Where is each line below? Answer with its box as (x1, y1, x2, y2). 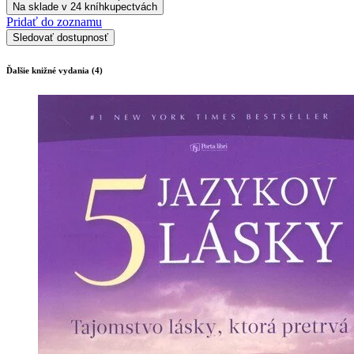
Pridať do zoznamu (6, 14, 102, 28)
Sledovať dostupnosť (13, 31, 108, 43)
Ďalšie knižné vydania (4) (6, 65, 103, 75)
